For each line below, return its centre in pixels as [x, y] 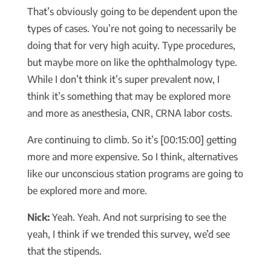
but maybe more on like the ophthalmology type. [132, 63]
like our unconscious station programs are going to [135, 174]
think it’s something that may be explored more [129, 96]
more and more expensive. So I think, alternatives [132, 157]
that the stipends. [64, 251]
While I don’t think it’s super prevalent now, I [123, 80]
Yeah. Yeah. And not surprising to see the [138, 217]
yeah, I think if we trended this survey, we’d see [128, 234]
